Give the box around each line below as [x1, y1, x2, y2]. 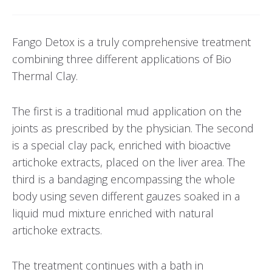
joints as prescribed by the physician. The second [12, 121, 254, 135]
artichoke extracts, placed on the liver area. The [12, 155, 245, 169]
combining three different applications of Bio [12, 52, 231, 66]
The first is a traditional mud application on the [12, 104, 242, 118]
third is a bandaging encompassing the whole [12, 172, 235, 186]
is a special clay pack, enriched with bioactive [12, 138, 231, 152]
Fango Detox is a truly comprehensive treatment [12, 35, 251, 49]
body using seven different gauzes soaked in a [12, 189, 240, 203]
